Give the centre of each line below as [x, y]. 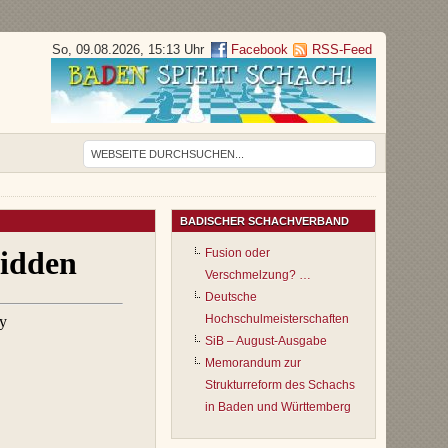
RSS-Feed [342, 49]
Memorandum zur [253, 363]
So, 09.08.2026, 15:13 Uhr [128, 49]
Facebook [257, 49]
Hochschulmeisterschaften [277, 319]
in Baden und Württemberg [278, 407]
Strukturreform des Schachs [280, 385]
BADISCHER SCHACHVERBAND [264, 221]
